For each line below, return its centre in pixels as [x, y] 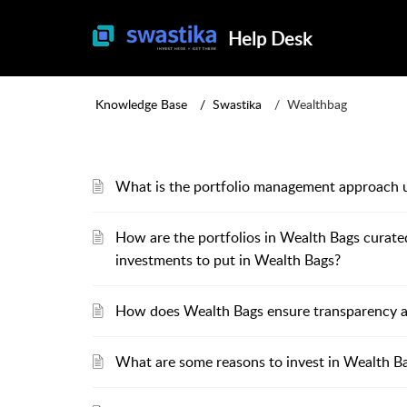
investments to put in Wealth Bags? [228, 260]
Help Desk [269, 38]
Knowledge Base [141, 104]
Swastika [237, 104]
